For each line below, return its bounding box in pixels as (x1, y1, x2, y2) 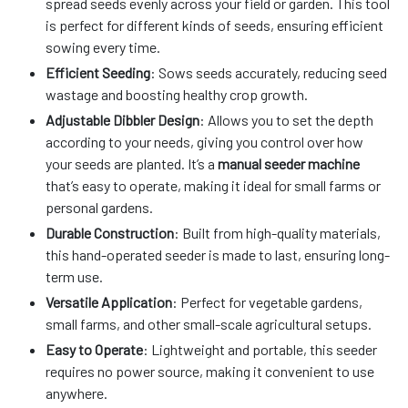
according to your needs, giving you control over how (46, 132, 363, 150)
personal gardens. (46, 198, 153, 216)
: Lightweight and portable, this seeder (143, 340, 377, 358)
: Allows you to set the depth (199, 110, 373, 128)
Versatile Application (46, 292, 172, 311)
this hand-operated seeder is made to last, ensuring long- (46, 245, 390, 263)
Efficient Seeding (46, 63, 150, 81)
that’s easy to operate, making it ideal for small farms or (46, 176, 381, 194)
